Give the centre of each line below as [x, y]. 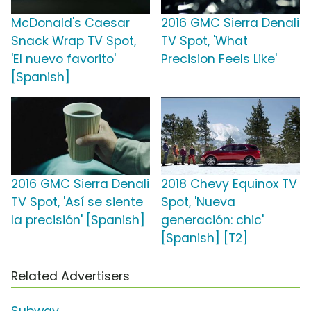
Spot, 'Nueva [198, 202]
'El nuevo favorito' [64, 59]
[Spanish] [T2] [204, 238]
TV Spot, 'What [204, 41]
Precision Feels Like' [219, 59]
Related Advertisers [70, 276]
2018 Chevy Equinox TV [229, 184]
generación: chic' [212, 220]
